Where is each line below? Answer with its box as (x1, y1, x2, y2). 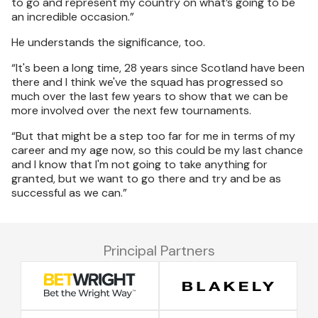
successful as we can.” (11, 185, 127, 200)
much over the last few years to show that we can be (11, 89, 288, 104)
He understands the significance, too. (11, 35, 205, 50)
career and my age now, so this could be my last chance (11, 143, 303, 158)
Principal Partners (103, 241, 215, 260)
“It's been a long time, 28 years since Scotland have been (11, 60, 305, 75)
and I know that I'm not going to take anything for (11, 157, 268, 172)
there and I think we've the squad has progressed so (11, 75, 283, 89)
